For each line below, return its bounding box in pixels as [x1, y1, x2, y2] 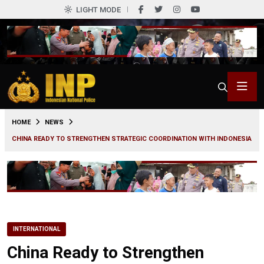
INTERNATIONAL [13, 225, 60, 232]
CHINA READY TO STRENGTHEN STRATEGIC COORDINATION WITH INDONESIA [12, 134, 252, 143]
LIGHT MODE [75, 5, 121, 14]
